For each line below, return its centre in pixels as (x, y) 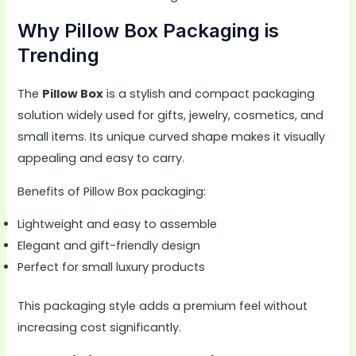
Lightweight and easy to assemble (118, 224)
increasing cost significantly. (100, 327)
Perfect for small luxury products (112, 267)
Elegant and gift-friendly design (109, 246)
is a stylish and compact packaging (209, 93)
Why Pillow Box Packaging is (149, 30)
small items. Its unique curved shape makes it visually (172, 136)
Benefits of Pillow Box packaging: (112, 191)
